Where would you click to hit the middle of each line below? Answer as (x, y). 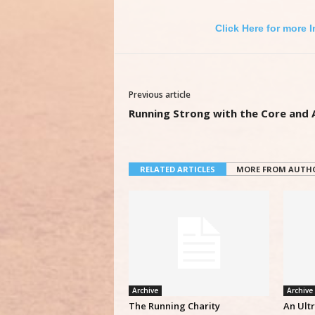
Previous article (159, 95)
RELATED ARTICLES (177, 169)
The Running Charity (174, 306)
